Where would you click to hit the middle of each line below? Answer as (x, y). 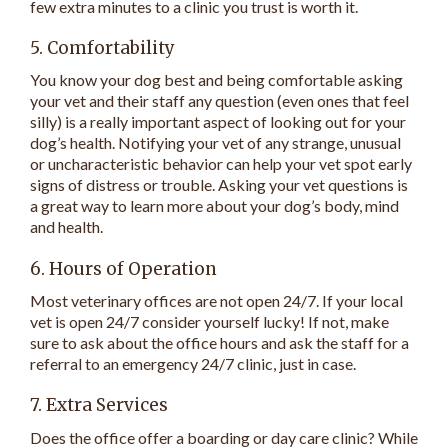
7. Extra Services (99, 405)
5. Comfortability (104, 48)
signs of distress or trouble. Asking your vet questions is (219, 185)
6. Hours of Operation (123, 268)
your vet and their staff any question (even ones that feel (219, 101)
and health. (66, 227)
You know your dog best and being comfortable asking (216, 80)
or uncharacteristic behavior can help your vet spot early (221, 164)
